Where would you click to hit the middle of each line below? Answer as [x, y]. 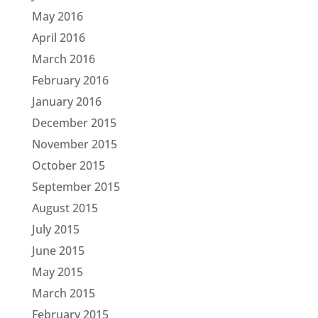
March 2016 [63, 59]
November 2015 [74, 144]
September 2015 [76, 187]
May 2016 [57, 16]
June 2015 [58, 251]
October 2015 [68, 165]
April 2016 [58, 38]
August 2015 [65, 208]
